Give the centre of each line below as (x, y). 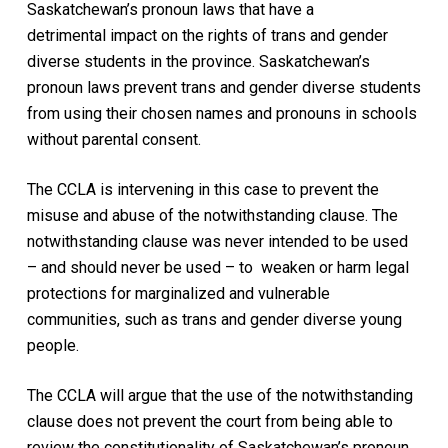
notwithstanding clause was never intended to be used (217, 241)
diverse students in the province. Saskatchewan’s (198, 61)
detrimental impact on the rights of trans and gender (207, 35)
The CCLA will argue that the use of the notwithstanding (219, 395)
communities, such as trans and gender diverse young (214, 319)
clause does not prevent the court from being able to (209, 421)
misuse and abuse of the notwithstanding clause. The (212, 215)
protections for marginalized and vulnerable (178, 293)
